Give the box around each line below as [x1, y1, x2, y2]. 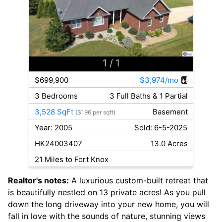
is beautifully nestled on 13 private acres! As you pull [8, 187, 206, 198]
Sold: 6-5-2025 [134, 123, 188, 133]
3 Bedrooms [34, 91, 78, 101]
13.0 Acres [150, 139, 188, 149]
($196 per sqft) [75, 109, 115, 116]
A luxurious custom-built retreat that [69, 175, 208, 186]
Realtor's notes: [8, 175, 69, 186]
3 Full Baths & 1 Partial [109, 91, 188, 101]
